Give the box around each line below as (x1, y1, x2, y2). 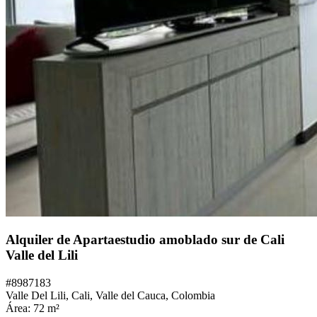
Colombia (171, 289, 215, 301)
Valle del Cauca (96, 289, 166, 301)
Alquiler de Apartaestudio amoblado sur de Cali (6, 232, 284, 248)
